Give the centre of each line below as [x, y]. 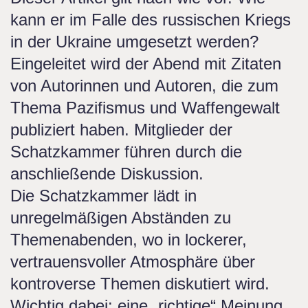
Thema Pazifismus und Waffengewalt [145, 108]
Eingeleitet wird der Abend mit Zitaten [146, 64]
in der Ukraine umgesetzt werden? [134, 42]
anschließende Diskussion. [107, 174]
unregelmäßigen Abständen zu [121, 218]
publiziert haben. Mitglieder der [121, 130]
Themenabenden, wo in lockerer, [129, 240]
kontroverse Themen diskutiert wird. [140, 284]
